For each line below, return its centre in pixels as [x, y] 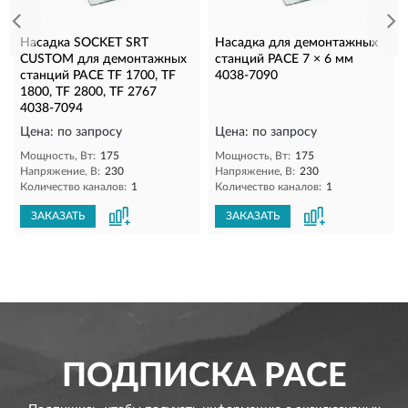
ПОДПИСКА [158, 376]
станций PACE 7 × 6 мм [284, 59]
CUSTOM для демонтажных [103, 59]
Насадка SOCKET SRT [84, 42]
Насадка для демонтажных [296, 42]
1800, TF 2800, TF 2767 [88, 92]
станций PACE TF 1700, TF [98, 75]
